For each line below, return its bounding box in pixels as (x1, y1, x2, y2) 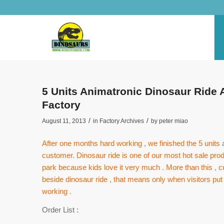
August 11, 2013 (41, 117, 86, 124)
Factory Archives (99, 117, 144, 124)
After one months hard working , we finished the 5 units (41, 138, 222, 147)
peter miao (158, 117, 188, 124)
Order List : (41, 205, 78, 214)
